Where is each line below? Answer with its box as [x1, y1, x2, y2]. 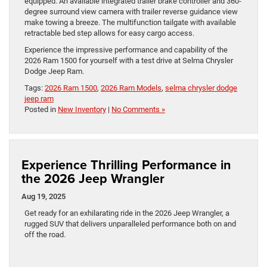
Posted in [24, 105, 58, 114]
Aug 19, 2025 [21, 192, 66, 201]
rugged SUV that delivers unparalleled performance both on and [24, 219, 236, 229]
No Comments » [111, 105, 165, 114]
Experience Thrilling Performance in [21, 156, 231, 175]
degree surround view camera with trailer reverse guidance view [24, 7, 238, 17]
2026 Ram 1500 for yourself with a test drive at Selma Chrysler [24, 56, 233, 66]
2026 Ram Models [101, 83, 162, 93]
